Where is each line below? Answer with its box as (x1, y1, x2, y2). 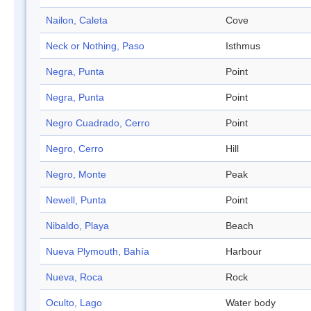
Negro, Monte (46, 169, 106, 180)
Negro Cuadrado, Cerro (46, 117, 150, 129)
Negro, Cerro (46, 143, 103, 155)
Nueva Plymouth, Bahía (46, 246, 149, 258)
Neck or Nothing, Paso (46, 40, 144, 52)
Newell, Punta (46, 194, 106, 206)
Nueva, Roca (46, 271, 103, 283)
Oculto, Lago (46, 297, 102, 309)
